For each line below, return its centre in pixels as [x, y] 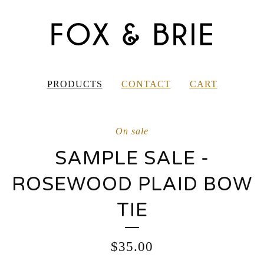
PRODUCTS [75, 84]
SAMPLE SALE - [132, 159]
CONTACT [146, 84]
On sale [132, 131]
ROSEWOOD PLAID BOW [132, 184]
